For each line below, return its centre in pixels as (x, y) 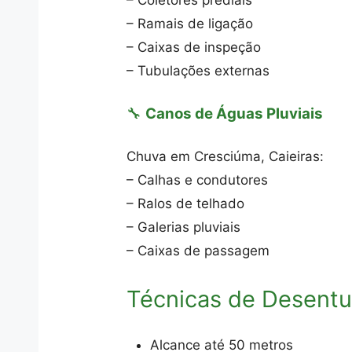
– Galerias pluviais (184, 227)
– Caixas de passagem (198, 251)
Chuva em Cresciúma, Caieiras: (225, 156)
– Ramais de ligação (190, 24)
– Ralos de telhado (186, 203)
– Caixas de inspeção (194, 47)
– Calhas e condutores (198, 180)
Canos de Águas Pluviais (235, 113)
